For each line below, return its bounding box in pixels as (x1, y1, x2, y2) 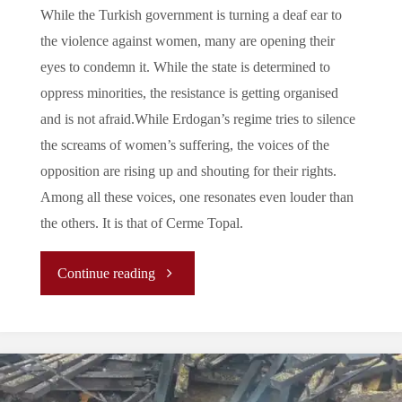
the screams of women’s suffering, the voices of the (39, 137, 329, 154)
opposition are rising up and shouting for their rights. (39, 163, 336, 180)
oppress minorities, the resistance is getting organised (39, 85, 338, 102)
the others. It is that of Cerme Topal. (39, 215, 243, 232)
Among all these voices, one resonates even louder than (39, 189, 354, 206)
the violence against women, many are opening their (39, 33, 335, 50)
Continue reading (57, 266, 156, 283)
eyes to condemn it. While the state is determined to (39, 59, 330, 76)
